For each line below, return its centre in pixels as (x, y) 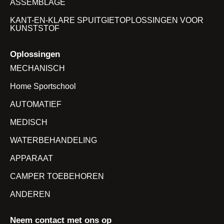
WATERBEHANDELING (53, 140)
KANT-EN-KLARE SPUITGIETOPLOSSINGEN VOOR (107, 20)
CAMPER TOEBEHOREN (57, 176)
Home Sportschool (43, 86)
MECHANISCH (37, 68)
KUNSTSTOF (35, 28)
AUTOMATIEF (36, 104)
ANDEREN (30, 194)
